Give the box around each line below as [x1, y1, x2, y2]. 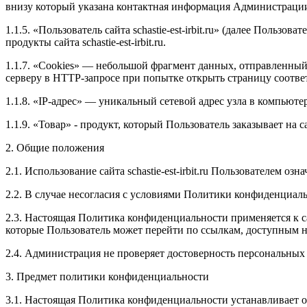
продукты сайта [5, 36, 79, 48]
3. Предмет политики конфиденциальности [5, 270, 209, 282]
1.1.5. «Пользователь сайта [5, 23, 130, 36]
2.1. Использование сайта [5, 164, 127, 177]
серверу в [5, 71, 53, 84]
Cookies [38, 59, 74, 71]
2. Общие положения [5, 141, 104, 153]
